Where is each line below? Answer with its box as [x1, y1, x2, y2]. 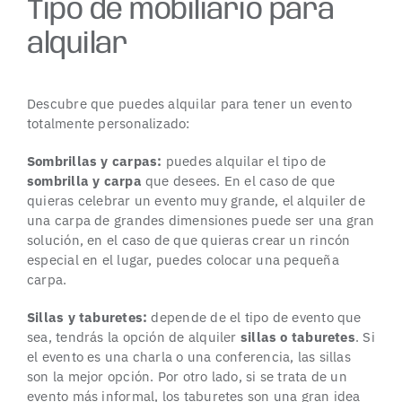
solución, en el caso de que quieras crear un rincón [26, 231, 351, 249]
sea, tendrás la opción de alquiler [26, 328, 240, 345]
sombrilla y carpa [26, 171, 142, 189]
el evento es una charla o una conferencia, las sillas [26, 347, 351, 365]
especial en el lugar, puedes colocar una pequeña [26, 250, 339, 268]
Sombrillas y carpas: [26, 152, 162, 170]
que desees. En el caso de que [141, 171, 336, 189]
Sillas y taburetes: [26, 308, 148, 326]
